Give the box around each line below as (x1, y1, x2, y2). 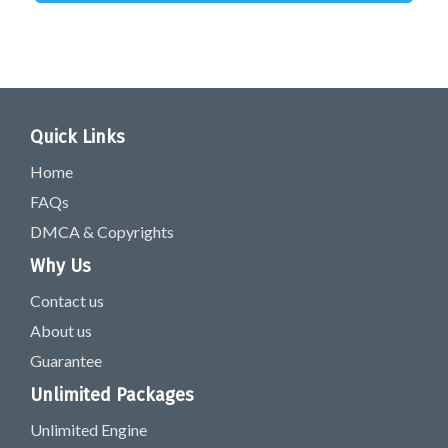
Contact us (30, 291, 104, 310)
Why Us (30, 255, 91, 277)
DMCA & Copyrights (30, 222, 174, 241)
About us (30, 321, 92, 340)
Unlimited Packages (30, 384, 194, 406)
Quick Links (30, 126, 125, 148)
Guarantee (30, 351, 102, 370)
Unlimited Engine (30, 420, 147, 439)
